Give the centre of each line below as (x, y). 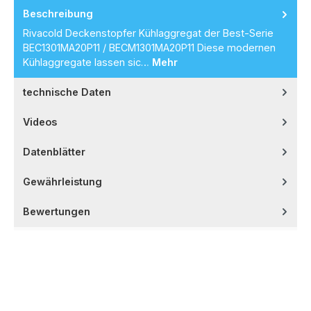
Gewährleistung (62, 181)
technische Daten (67, 92)
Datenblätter (54, 151)
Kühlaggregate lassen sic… (87, 62)
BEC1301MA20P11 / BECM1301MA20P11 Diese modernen (149, 47)
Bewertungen (57, 211)
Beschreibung (58, 14)
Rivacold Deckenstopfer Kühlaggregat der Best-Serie (148, 33)
